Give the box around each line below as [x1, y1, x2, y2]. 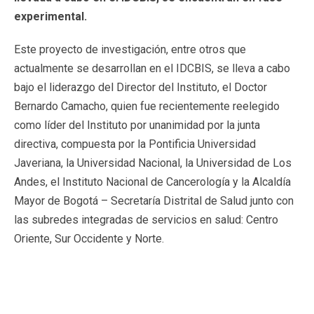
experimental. [14, 10, 87, 23]
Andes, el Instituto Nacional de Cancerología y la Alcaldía [14, 175, 291, 189]
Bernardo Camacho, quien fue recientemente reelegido [14, 100, 280, 113]
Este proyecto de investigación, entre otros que [14, 43, 246, 56]
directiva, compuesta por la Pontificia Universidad [14, 137, 256, 151]
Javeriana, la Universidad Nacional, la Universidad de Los [14, 156, 292, 170]
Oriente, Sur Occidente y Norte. [14, 232, 164, 245]
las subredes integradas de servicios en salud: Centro [14, 213, 278, 226]
